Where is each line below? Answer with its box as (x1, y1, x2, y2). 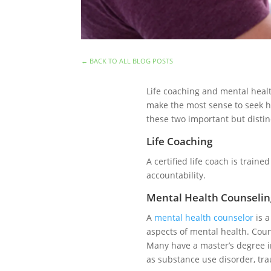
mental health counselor (154, 211, 253, 223)
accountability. (146, 169, 208, 181)
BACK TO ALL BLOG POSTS (90, 56, 174, 66)
